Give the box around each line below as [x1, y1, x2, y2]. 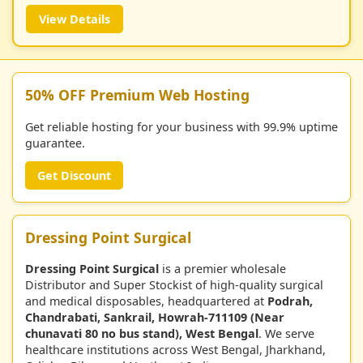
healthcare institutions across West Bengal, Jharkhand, [25, 342, 326, 358]
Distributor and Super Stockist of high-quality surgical [25, 277, 323, 293]
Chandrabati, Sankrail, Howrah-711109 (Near [25, 310, 284, 326]
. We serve [258, 326, 314, 342]
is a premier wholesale [159, 261, 286, 277]
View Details [39, 11, 110, 28]
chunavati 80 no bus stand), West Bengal [25, 326, 258, 342]
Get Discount [37, 167, 111, 183]
